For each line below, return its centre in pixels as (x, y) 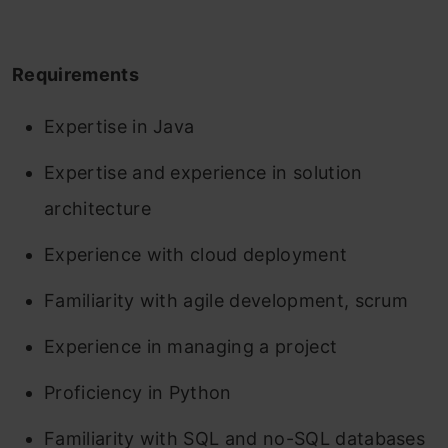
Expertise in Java (119, 126)
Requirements (75, 74)
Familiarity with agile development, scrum (226, 300)
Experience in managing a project (191, 346)
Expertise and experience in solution (203, 172)
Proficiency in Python (138, 392)
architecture (97, 208)
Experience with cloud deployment (196, 254)
